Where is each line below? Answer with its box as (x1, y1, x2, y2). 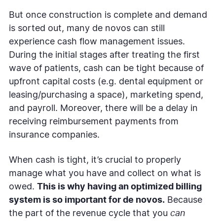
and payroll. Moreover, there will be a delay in (9, 104, 198, 113)
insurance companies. (9, 130, 100, 140)
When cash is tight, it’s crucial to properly (9, 155, 181, 165)
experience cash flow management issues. (9, 37, 185, 46)
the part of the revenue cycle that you (9, 209, 170, 218)
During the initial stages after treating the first (9, 50, 200, 60)
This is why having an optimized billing (37, 182, 202, 191)
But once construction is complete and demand (9, 10, 207, 20)
